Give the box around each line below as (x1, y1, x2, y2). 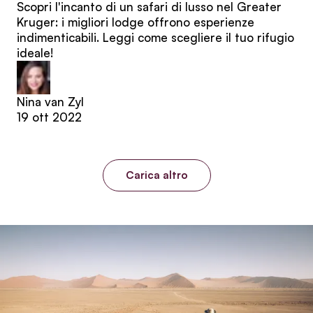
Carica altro (125, 168, 188, 182)
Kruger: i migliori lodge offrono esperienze (17, 14, 254, 29)
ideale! (17, 45, 53, 60)
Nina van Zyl (17, 94, 84, 109)
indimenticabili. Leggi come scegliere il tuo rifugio (17, 29, 294, 45)
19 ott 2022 (17, 109, 82, 124)
